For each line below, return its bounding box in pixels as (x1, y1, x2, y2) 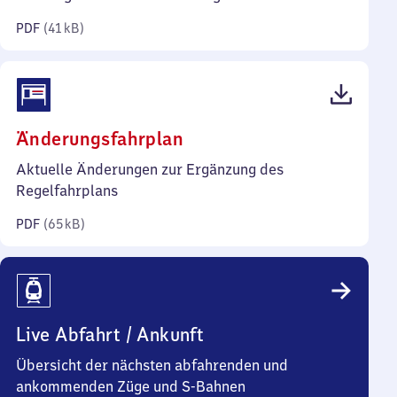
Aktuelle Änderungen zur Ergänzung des (16, 160, 284, 178)
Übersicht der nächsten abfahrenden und (16, 356, 288, 374)
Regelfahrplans (16, 182, 118, 199)
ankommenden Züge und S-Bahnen (16, 378, 245, 395)
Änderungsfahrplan (16, 127, 184, 151)
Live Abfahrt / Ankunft (16, 323, 205, 346)
